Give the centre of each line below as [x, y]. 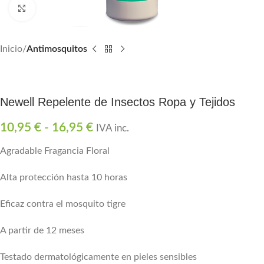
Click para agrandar [69, 8]
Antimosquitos [57, 49]
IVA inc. [113, 129]
